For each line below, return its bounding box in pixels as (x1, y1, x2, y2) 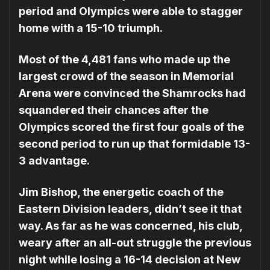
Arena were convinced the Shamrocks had (19, 86, 246, 99)
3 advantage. (19, 154, 90, 167)
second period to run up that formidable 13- (19, 137, 250, 150)
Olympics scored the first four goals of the (19, 120, 244, 133)
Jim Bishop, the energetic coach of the (19, 185, 224, 198)
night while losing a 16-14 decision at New (19, 253, 240, 266)
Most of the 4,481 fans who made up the (19, 52, 230, 66)
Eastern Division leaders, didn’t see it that (19, 202, 242, 215)
